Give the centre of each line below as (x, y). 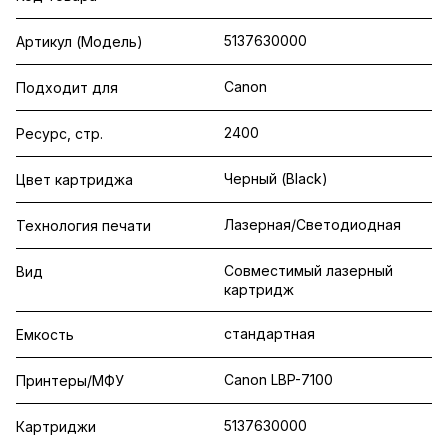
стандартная (269, 333)
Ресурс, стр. (59, 133)
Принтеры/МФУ (70, 380)
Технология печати (83, 225)
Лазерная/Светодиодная (312, 224)
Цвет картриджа (74, 179)
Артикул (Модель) (79, 41)
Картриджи (56, 426)
